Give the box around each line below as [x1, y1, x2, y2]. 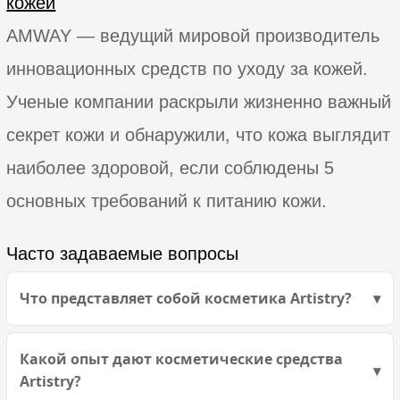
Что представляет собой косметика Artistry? [20, 288, 353, 309]
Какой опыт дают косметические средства [20, 349, 344, 370]
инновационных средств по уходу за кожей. [6, 58, 369, 79]
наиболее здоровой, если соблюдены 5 [6, 157, 335, 178]
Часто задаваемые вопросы [6, 244, 239, 264]
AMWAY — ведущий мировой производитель [6, 25, 380, 46]
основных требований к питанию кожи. [6, 190, 328, 211]
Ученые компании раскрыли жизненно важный [6, 91, 392, 112]
